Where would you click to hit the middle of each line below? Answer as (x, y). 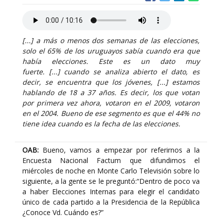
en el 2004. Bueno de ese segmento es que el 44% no (111, 113)
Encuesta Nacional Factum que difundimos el (111, 160)
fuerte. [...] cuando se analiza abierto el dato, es (111, 72)
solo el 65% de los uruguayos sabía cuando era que (111, 51)
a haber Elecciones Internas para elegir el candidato (111, 192)
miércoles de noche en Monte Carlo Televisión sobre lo (111, 171)
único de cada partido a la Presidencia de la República (111, 202)
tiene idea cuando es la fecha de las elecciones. (101, 124)
